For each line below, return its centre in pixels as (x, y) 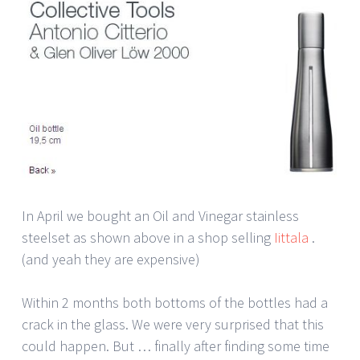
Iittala (291, 238)
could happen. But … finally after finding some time (176, 346)
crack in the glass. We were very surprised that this (173, 325)
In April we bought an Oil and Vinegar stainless (160, 216)
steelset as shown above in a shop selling (148, 238)
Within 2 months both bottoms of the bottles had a (175, 303)
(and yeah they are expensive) (111, 260)
